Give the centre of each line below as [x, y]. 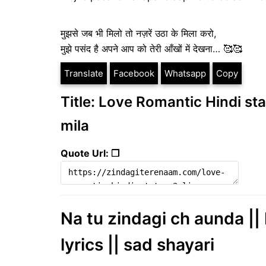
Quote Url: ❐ [90, 153]
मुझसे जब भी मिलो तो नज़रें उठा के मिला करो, [138, 34]
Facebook [134, 74]
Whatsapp [185, 74]
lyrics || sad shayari [137, 245]
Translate [84, 74]
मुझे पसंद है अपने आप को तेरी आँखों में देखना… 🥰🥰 [151, 49]
